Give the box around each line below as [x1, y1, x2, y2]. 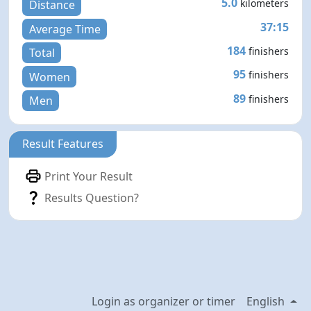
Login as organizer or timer [92, 294, 236, 310]
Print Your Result [44, 168, 133, 184]
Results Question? [44, 190, 140, 205]
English [246, 294, 288, 310]
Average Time [28, 21, 101, 37]
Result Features [22, 136, 104, 152]
